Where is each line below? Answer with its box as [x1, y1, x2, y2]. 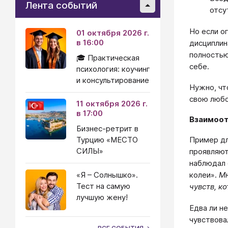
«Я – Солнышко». [76, 170, 138, 180]
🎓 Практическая [76, 53, 139, 63]
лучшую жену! [76, 192, 128, 202]
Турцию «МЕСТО [76, 135, 138, 145]
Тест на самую [76, 181, 130, 191]
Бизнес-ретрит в [76, 124, 138, 133]
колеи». [189, 169, 219, 180]
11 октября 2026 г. [76, 99, 148, 108]
